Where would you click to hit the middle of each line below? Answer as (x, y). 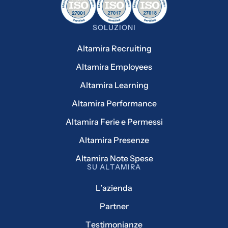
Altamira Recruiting (114, 48)
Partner (114, 206)
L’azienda (114, 188)
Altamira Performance (114, 103)
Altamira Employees (114, 66)
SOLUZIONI (114, 27)
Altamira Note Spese (114, 158)
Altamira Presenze (114, 140)
